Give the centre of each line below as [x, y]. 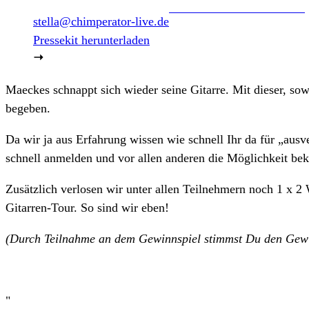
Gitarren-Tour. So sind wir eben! [87, 208]
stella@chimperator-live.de [101, 21]
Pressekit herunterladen [91, 40]
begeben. [28, 108]
